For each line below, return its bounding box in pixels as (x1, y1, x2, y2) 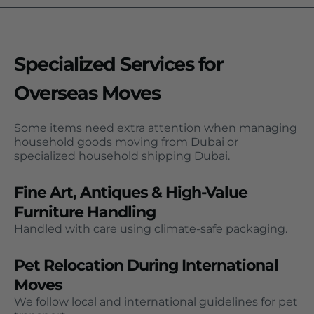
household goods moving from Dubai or (14, 135, 238, 149)
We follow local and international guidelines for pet (14, 294, 298, 308)
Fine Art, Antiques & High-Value (14, 182, 247, 202)
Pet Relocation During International (14, 255, 278, 275)
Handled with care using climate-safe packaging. (14, 221, 287, 235)
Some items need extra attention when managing (14, 121, 297, 135)
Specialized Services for (14, 52, 223, 76)
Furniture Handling (14, 202, 156, 221)
